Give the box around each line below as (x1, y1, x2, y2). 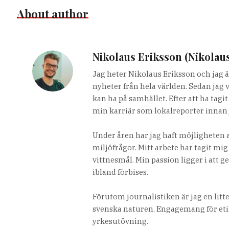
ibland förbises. (93, 167, 149, 177)
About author (17, 6, 89, 21)
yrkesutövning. (93, 216, 149, 226)
